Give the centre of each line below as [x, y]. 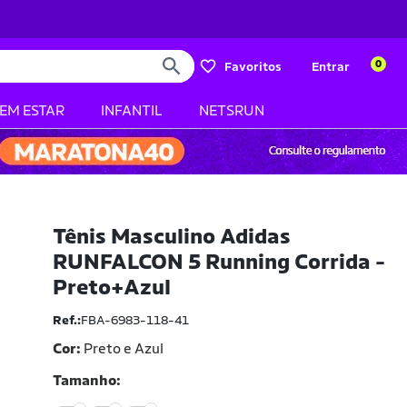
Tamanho [85, 380]
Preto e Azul [124, 348]
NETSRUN [232, 110]
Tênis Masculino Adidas [172, 236]
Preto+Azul [112, 287]
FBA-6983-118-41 [135, 320]
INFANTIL [132, 110]
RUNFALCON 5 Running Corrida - [219, 262]
